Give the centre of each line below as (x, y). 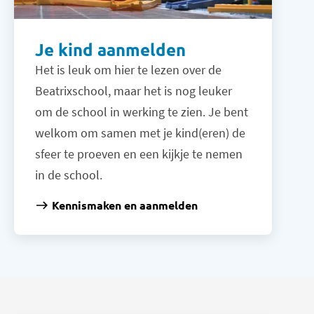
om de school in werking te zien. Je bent (141, 112)
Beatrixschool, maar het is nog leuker (133, 91)
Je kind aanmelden (110, 50)
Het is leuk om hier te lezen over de (128, 70)
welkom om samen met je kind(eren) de (140, 133)
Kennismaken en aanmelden (124, 205)
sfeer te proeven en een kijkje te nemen (138, 154)
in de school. (68, 175)
